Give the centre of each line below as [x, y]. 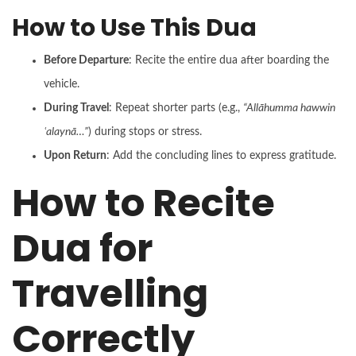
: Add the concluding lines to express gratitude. [221, 155]
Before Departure [86, 60]
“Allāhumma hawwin [289, 108]
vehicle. [62, 84]
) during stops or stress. [145, 132]
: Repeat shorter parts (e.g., [176, 108]
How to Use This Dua [134, 27]
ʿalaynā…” [66, 132]
